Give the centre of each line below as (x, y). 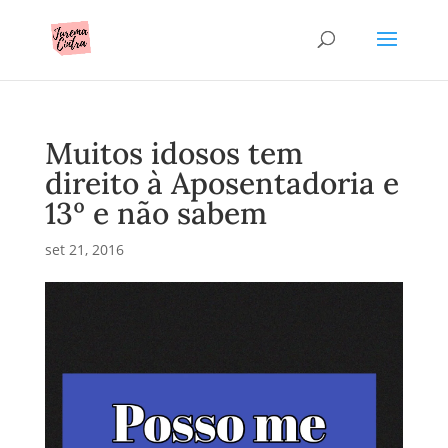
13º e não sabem (155, 213)
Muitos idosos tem (173, 153)
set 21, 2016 (84, 249)
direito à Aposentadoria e (221, 183)
